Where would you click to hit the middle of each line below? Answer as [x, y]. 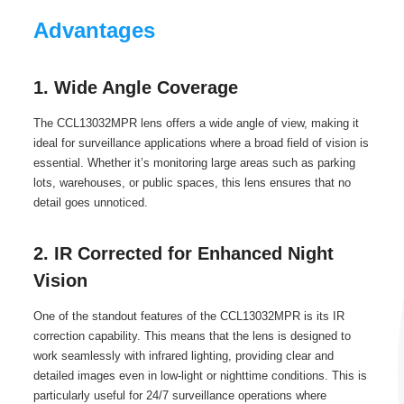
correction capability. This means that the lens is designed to [192, 336]
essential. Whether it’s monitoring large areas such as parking [194, 163]
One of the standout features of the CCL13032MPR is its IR [188, 316]
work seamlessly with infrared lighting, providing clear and [183, 356]
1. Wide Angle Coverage [135, 87]
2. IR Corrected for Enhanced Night [183, 253]
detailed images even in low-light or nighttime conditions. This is [200, 376]
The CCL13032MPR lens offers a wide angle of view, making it [196, 123]
